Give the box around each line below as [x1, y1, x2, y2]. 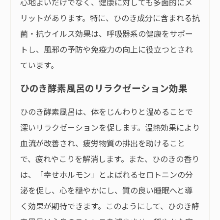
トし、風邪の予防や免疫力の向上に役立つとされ [20, 43, 193, 55]
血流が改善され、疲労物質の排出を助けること [20, 137, 185, 149]
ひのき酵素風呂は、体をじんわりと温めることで [20, 106, 193, 118]
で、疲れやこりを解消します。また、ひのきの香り [20, 153, 199, 165]
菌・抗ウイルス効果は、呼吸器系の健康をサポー [20, 27, 193, 39]
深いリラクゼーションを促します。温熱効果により [20, 121, 200, 134]
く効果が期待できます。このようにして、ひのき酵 [20, 200, 199, 212]
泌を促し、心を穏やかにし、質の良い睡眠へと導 [20, 184, 192, 196]
